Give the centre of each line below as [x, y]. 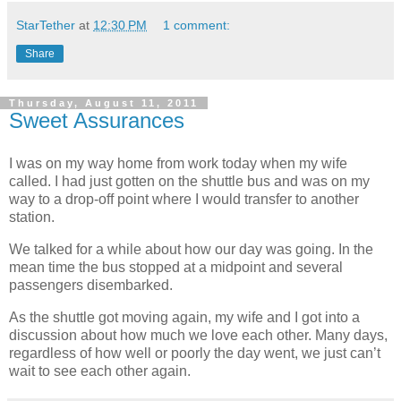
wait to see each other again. [100, 371]
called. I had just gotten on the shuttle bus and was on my [189, 182]
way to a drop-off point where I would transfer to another [184, 200]
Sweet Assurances [97, 121]
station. [32, 218]
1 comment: [197, 26]
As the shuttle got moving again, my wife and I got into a [184, 317]
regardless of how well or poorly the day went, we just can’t [195, 353]
